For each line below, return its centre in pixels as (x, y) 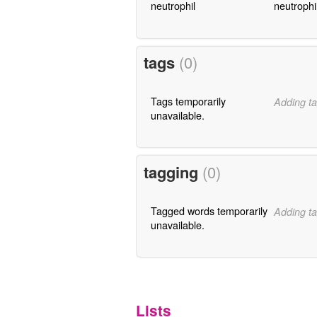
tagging (173, 172)
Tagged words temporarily (209, 210)
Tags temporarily (188, 100)
